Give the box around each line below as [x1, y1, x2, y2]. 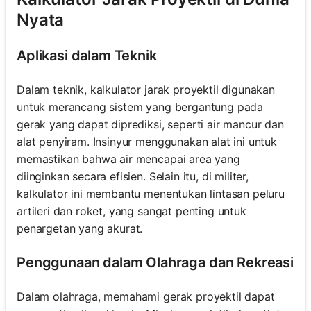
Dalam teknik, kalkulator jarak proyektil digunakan [17, 83, 275, 97]
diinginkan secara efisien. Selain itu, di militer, [17, 169, 249, 184]
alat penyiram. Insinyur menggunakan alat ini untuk [17, 135, 277, 149]
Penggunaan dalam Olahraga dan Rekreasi [17, 254, 294, 271]
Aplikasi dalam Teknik [17, 47, 157, 65]
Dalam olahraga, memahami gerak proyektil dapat [17, 289, 275, 304]
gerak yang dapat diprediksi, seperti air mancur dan [17, 117, 284, 132]
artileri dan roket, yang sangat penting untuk [17, 204, 246, 219]
